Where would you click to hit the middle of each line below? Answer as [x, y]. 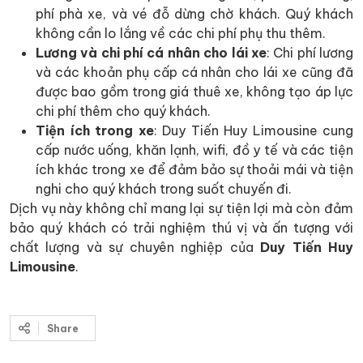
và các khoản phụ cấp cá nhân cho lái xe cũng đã [194, 72]
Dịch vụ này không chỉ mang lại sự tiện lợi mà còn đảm [181, 208]
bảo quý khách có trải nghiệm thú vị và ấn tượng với [181, 227]
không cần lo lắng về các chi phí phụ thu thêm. [181, 33]
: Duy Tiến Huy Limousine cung [253, 130]
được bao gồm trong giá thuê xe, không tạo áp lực [194, 91]
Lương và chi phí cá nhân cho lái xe [151, 52]
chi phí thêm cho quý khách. [123, 111]
